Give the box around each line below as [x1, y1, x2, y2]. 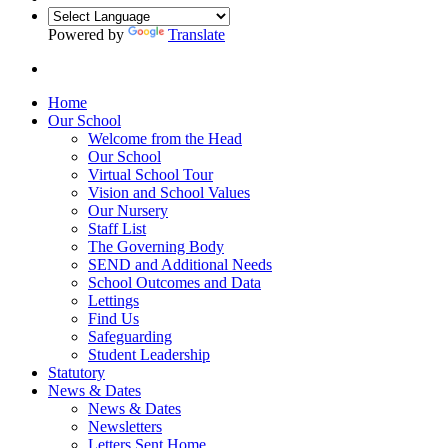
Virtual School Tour [88, 165, 213, 183]
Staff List [88, 219, 146, 237]
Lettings [88, 291, 139, 309]
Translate [168, 25, 225, 43]
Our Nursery [88, 201, 168, 219]
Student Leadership [88, 345, 210, 363]
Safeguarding [88, 327, 172, 345]
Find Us [88, 309, 139, 327]
